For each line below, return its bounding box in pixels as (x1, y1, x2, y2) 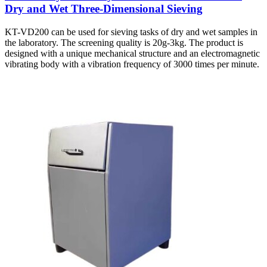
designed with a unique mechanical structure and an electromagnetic (5, 48, 260, 58)
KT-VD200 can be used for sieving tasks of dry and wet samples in (5, 26, 257, 37)
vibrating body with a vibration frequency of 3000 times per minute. (5, 58, 259, 69)
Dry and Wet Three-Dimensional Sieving (5, 2, 203, 15)
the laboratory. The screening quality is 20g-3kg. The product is (5, 37, 243, 48)
